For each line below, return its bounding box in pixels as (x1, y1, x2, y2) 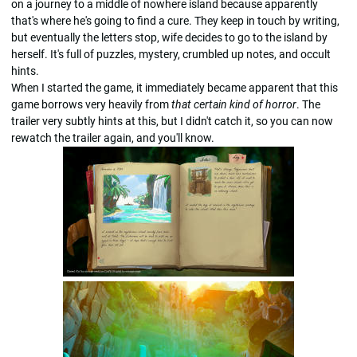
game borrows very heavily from (11, 97, 171, 111)
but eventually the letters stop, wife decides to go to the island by (11, 30, 328, 44)
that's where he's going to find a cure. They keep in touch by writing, (11, 14, 339, 27)
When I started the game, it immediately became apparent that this (11, 80, 338, 94)
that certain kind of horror (171, 97, 296, 111)
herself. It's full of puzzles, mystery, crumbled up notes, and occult (11, 47, 331, 61)
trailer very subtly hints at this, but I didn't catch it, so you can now (11, 114, 333, 127)
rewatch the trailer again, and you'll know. (11, 131, 214, 144)
